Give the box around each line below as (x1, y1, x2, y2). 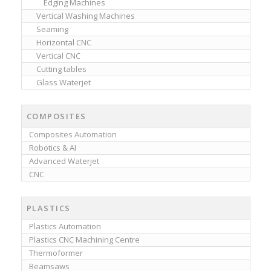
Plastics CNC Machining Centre (28, 234, 140, 246)
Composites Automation (28, 129, 117, 140)
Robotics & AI (28, 142, 76, 154)
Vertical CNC (36, 50, 80, 62)
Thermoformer (28, 247, 83, 259)
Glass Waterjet (36, 77, 91, 88)
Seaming (36, 24, 68, 35)
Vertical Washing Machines (36, 10, 135, 22)
